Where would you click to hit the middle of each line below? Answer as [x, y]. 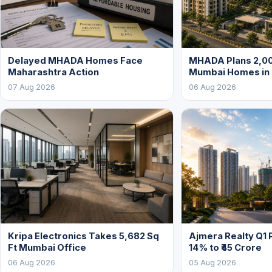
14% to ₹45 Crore [225, 247]
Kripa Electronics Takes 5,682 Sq [83, 236]
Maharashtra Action [53, 72]
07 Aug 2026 [32, 87]
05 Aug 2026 [212, 262]
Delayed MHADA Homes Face [75, 60]
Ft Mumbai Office [47, 247]
